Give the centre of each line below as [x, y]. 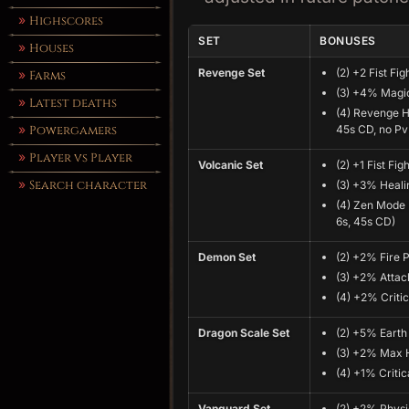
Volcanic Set [231, 165]
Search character [88, 185]
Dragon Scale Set [244, 333]
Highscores [66, 21]
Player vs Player [81, 158]
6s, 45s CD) [366, 221]
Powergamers [73, 131]
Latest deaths [73, 103]
